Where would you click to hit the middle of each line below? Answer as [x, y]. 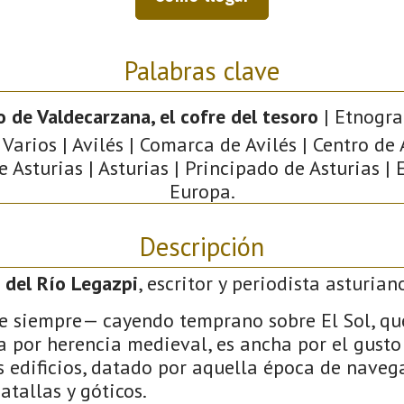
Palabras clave [202, 70]
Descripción [202, 246]
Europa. [202, 191]
